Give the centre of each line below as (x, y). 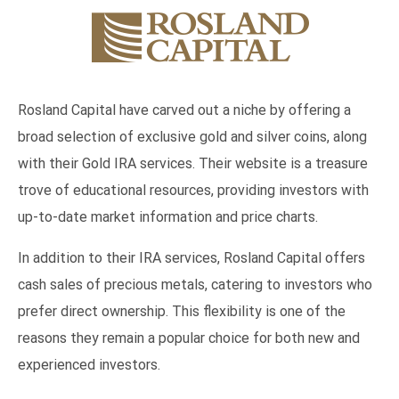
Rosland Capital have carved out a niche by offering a (184, 110)
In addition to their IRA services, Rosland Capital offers (191, 257)
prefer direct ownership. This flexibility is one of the (182, 311)
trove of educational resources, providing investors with (193, 190)
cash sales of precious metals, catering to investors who (195, 284)
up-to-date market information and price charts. (168, 216)
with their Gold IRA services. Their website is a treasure (193, 163)
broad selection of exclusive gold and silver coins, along (192, 136)
